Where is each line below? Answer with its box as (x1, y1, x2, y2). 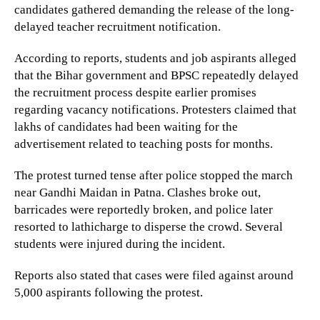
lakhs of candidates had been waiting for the (14, 120, 238, 134)
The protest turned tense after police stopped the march (14, 169, 293, 183)
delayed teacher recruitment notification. (14, 20, 221, 34)
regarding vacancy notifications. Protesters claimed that (14, 103, 296, 117)
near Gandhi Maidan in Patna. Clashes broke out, (14, 186, 261, 200)
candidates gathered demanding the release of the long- (14, 3, 294, 17)
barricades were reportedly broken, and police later (14, 203, 273, 217)
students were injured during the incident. (14, 237, 225, 251)
